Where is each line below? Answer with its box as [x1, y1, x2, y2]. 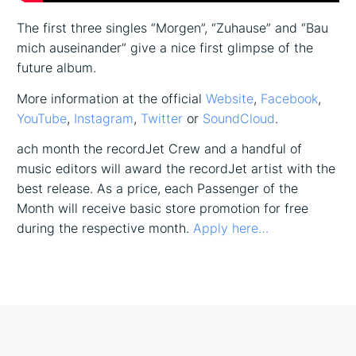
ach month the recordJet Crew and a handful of [17, 141, 303, 157]
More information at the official [17, 90, 207, 106]
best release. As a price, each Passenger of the [17, 180, 299, 197]
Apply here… [193, 220, 269, 237]
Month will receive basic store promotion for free [17, 200, 309, 217]
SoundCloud [203, 110, 276, 126]
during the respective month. [17, 220, 194, 237]
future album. [17, 59, 97, 75]
